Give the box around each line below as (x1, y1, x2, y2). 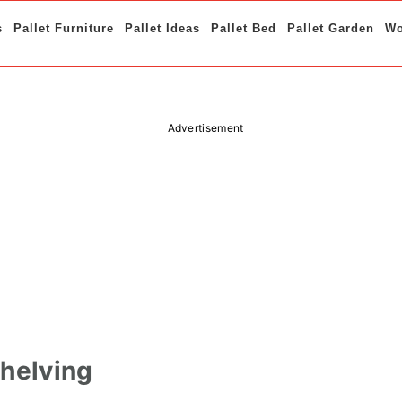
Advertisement (167, 121, 244, 135)
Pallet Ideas (125, 22, 200, 35)
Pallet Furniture (13, 22, 114, 35)
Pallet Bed (211, 22, 276, 35)
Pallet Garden (287, 22, 374, 35)
